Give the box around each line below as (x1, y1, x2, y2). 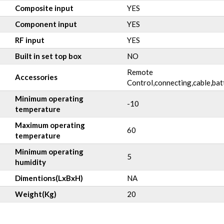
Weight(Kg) (15, 189, 56, 198)
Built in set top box (15, 51, 81, 60)
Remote (127, 67, 153, 76)
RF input (15, 35, 44, 44)
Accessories (15, 72, 57, 81)
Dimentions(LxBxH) (15, 173, 83, 182)
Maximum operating (15, 120, 85, 129)
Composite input (15, 3, 73, 12)
